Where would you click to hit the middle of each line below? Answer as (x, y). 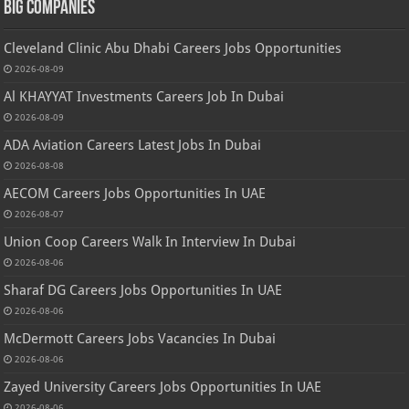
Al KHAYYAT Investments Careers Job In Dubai (144, 97)
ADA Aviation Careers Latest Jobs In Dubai (133, 146)
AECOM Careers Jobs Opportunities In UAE (135, 194)
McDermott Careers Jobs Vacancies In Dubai (140, 339)
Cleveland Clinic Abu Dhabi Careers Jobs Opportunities (173, 49)
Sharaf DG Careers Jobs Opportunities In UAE (143, 291)
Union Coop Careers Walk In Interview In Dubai (150, 242)
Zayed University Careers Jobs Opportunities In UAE (163, 388)
